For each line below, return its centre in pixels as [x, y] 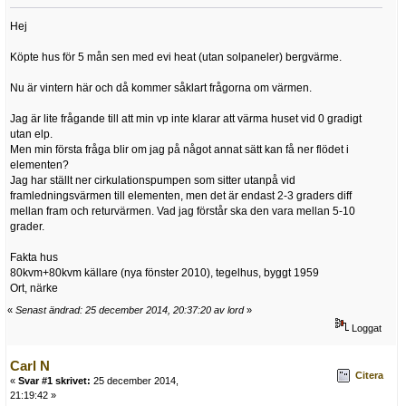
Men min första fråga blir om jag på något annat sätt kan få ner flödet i [179, 150]
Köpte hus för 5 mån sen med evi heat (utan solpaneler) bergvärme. [176, 58]
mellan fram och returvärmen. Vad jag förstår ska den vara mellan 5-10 [183, 212]
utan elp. [31, 135]
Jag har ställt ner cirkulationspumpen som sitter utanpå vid [153, 181]
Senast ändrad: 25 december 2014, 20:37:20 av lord [130, 309]
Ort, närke [34, 289]
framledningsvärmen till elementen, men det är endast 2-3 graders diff [181, 196]
